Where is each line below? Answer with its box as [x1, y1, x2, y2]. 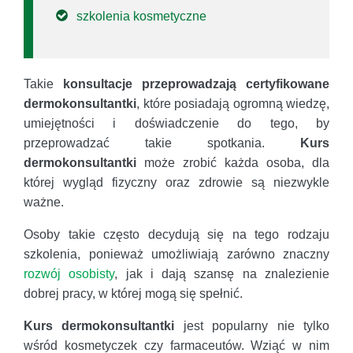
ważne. [24, 195, 64, 209]
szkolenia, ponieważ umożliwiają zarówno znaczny [24, 247, 329, 261]
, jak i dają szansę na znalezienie [114, 266, 330, 281]
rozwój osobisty [24, 266, 115, 281]
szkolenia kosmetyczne [76, 9, 206, 23]
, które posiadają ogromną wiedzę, [136, 96, 329, 110]
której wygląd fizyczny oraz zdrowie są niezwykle [24, 175, 329, 189]
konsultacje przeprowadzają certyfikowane [63, 76, 329, 91]
